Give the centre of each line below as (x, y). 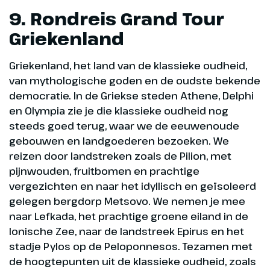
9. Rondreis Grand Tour (117, 19)
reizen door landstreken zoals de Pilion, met (120, 156)
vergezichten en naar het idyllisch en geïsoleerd (133, 186)
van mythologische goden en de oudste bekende (135, 81)
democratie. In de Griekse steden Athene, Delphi (131, 96)
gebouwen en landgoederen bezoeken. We (119, 141)
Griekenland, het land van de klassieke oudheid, (128, 66)
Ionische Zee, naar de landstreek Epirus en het (127, 231)
